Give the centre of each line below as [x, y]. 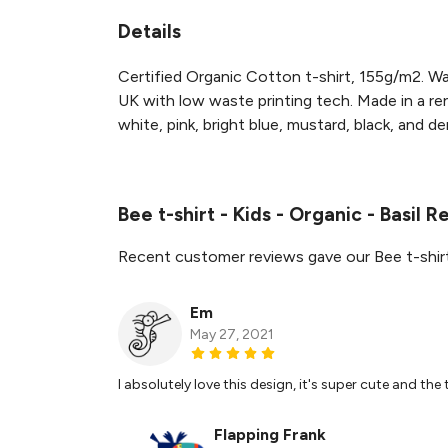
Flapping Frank [270, 434]
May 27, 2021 [232, 334]
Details [149, 31]
